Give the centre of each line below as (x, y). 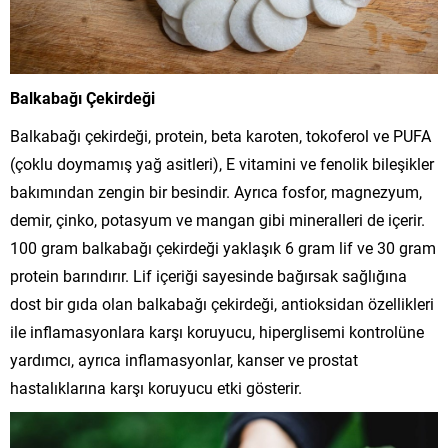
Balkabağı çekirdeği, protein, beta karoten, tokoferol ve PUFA (220, 135)
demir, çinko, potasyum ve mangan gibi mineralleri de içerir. (217, 219)
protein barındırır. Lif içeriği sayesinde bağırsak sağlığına (208, 275)
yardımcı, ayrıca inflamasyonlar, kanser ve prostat (184, 359)
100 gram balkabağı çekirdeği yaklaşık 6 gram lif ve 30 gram (223, 247)
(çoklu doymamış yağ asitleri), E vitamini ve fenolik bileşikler (222, 163)
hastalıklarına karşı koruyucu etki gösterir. (156, 387)
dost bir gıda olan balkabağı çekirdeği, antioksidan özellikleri (222, 303)
